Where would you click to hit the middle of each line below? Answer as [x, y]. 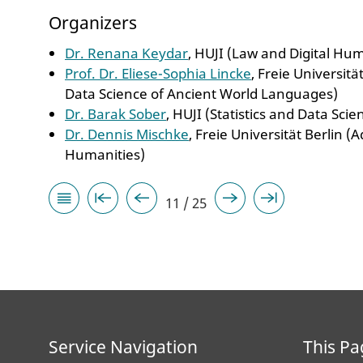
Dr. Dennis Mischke [127, 134]
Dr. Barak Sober [115, 113]
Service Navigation [123, 346]
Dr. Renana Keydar [126, 53]
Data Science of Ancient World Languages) [201, 93]
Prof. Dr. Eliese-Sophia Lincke [158, 73]
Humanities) [105, 154]
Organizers [93, 22]
